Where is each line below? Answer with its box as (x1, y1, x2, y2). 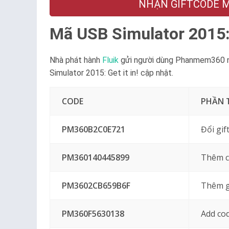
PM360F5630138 (61, 208, 124, 219)
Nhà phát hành (50, 55, 102, 65)
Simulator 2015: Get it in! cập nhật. (50, 68, 173, 78)
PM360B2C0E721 (61, 124, 125, 135)
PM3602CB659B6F (61, 180, 130, 191)
